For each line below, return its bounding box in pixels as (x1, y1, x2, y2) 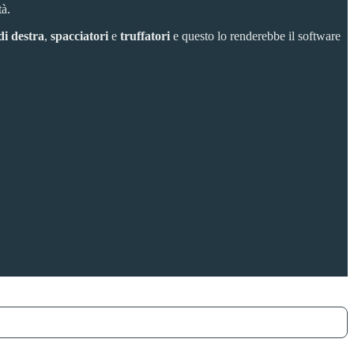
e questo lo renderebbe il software (170, 28, 341, 43)
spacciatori (51, 28, 108, 43)
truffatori (120, 28, 170, 43)
